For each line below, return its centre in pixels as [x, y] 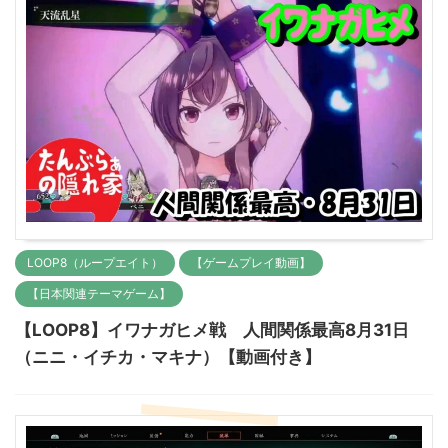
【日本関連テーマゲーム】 [99, 293]
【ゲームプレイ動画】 [251, 262]
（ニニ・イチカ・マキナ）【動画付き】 [168, 356]
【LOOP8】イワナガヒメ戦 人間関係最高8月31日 [212, 329]
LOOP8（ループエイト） [95, 262]
